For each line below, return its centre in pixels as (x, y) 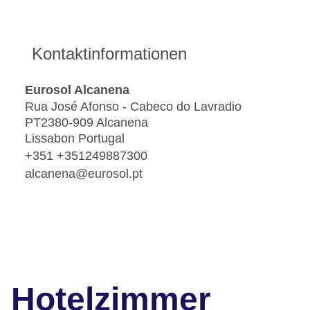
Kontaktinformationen (109, 54)
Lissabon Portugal (75, 139)
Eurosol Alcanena (77, 90)
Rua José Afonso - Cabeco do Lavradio (133, 107)
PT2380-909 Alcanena (86, 123)
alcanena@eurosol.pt (84, 173)
